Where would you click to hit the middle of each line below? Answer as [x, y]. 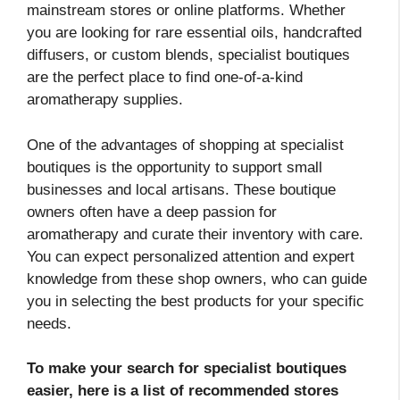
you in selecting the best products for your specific [196, 301]
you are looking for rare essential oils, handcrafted [194, 33]
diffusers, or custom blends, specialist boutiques [188, 55]
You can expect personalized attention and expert [191, 256]
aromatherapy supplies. [105, 100]
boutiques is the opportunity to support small [175, 167]
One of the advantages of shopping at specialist [185, 145]
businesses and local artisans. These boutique [181, 189]
